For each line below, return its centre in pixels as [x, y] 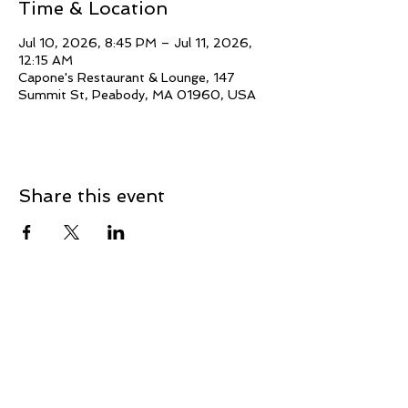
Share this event [92, 196]
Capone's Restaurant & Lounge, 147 [127, 77]
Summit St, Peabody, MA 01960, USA [137, 95]
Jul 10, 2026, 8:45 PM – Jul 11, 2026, [135, 43]
